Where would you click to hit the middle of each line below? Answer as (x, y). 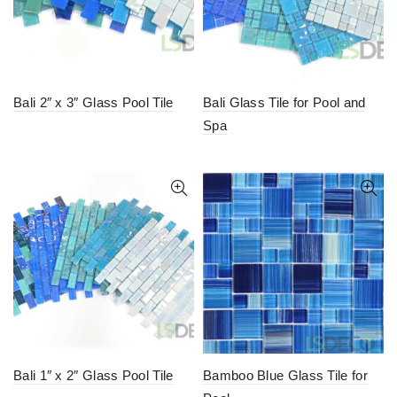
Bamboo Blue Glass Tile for (285, 375)
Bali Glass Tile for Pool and (284, 102)
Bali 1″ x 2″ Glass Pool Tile (93, 375)
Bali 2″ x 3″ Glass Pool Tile (93, 102)
